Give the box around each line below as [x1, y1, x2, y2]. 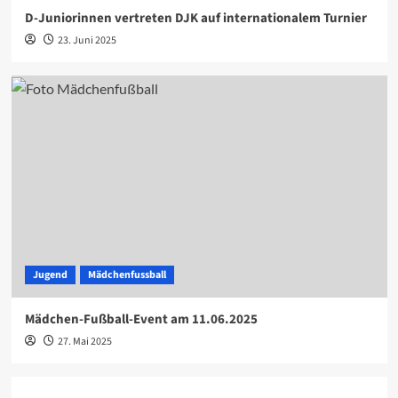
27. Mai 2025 [57, 333, 112, 349]
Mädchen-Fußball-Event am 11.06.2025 [24, 309, 258, 329]
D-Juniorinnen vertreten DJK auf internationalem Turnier [24, 8, 367, 28]
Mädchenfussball [87, 267, 166, 283]
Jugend [32, 267, 68, 283]
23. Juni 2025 [57, 32, 116, 48]
